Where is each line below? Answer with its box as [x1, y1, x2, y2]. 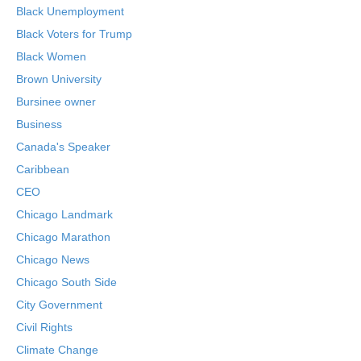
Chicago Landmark [16, 208, 113, 221]
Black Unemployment [16, 5, 124, 18]
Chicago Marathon [16, 230, 110, 243]
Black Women [16, 50, 86, 63]
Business [16, 118, 62, 131]
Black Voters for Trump [16, 27, 132, 40]
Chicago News [16, 253, 89, 266]
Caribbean [16, 163, 69, 176]
